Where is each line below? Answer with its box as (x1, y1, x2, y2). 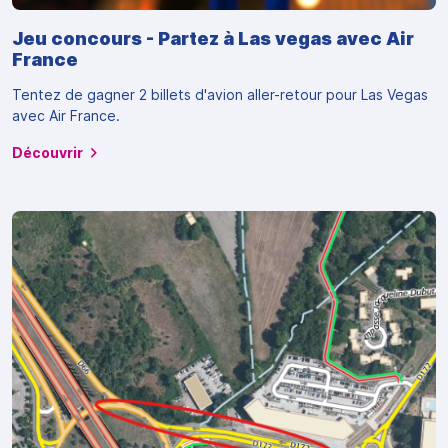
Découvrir (12, 144, 83, 162)
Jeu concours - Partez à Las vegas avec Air (12, 28, 414, 50)
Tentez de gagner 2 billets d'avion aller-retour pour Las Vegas (12, 86, 428, 104)
